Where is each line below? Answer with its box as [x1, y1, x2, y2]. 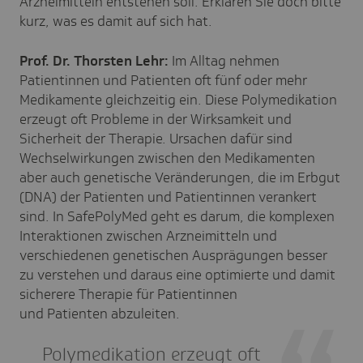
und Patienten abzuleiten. [19, 304, 180, 322]
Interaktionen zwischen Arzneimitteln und [19, 226, 277, 245]
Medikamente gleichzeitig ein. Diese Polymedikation [19, 90, 337, 109]
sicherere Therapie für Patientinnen [19, 284, 237, 303]
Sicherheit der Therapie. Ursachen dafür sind [19, 129, 293, 147]
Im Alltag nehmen [169, 51, 280, 70]
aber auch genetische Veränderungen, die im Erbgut [19, 168, 340, 186]
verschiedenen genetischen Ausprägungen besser [19, 246, 327, 264]
